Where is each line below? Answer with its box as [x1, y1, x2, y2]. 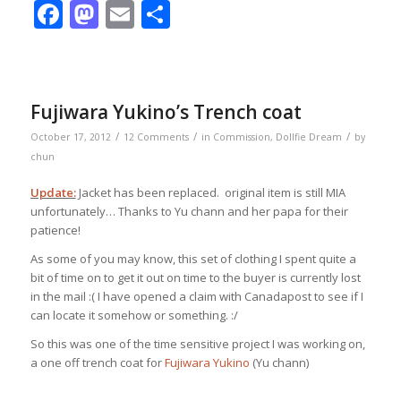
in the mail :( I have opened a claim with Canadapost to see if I [30, 288, 363, 305]
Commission [212, 131, 270, 144]
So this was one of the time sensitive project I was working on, [30, 336, 365, 353]
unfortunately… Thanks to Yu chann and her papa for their [30, 203, 348, 220]
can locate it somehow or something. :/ [30, 307, 238, 324]
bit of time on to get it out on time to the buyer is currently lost [30, 269, 361, 286]
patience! [30, 222, 81, 239]
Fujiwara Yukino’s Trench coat [30, 99, 302, 125]
